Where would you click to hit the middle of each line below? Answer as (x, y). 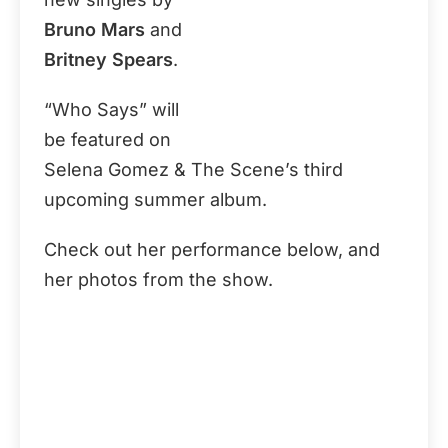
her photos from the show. (158, 279)
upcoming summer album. (155, 199)
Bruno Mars (94, 29)
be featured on (107, 139)
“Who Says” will (111, 109)
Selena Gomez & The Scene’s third (193, 169)
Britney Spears (108, 59)
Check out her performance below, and (212, 249)
